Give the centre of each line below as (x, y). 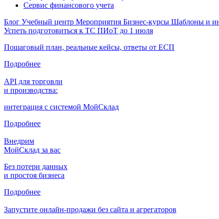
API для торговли (33, 81)
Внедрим (19, 141)
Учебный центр (49, 22)
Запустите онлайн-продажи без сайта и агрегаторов (90, 209)
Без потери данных (36, 166)
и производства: (31, 90)
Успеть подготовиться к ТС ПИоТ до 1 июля (78, 30)
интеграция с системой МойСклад (61, 107)
